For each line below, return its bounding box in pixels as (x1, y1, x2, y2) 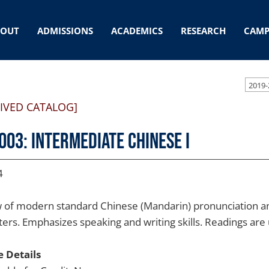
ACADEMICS (111, 25, 163, 37)
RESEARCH (181, 25, 226, 37)
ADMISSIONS (37, 25, 93, 37)
